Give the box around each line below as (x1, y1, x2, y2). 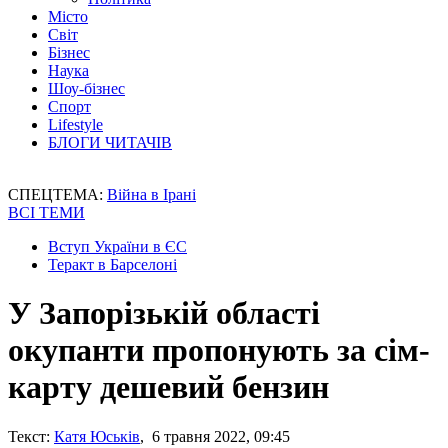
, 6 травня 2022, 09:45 (140, 427, 290, 445)
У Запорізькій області (8, 295, 320, 332)
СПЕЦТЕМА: (8, 186, 107, 203)
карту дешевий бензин (8, 369, 329, 406)
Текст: (8, 427, 50, 445)
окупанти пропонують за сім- (8, 332, 430, 369)
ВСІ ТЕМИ (8, 204, 85, 221)
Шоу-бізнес (48, 80, 125, 97)
